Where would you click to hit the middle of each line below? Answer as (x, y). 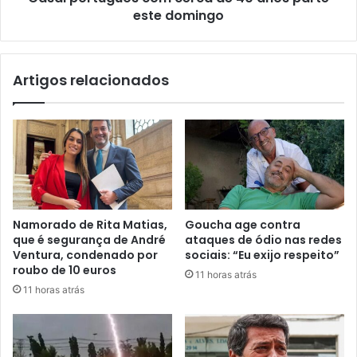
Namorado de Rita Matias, (90, 224)
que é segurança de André (89, 239)
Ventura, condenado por (85, 255)
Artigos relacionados (91, 80)
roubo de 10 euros (65, 270)
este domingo (178, 15)
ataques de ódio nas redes (263, 239)
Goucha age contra (243, 224)
